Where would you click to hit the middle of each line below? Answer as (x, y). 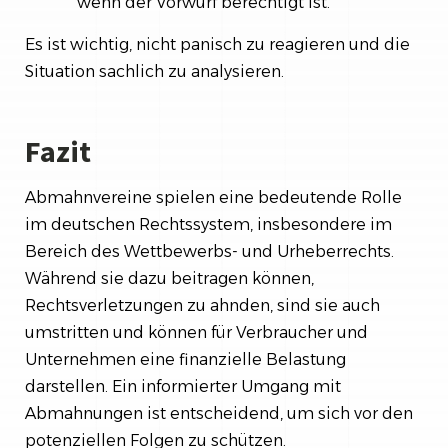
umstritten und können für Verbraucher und (196, 332)
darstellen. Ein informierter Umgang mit (183, 386)
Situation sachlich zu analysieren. (154, 71)
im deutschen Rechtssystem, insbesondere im (208, 224)
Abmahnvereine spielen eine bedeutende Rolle (213, 197)
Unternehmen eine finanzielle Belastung (185, 359)
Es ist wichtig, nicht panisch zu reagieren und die (217, 44)
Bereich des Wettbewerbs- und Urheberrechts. (209, 251)
